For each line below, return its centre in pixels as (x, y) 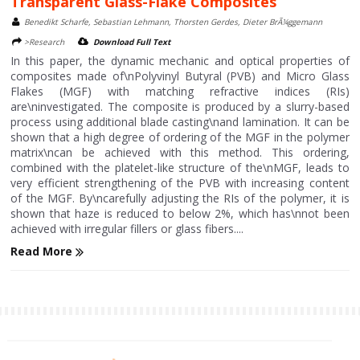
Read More (43, 251)
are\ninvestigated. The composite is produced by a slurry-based (180, 106)
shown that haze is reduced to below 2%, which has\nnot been (180, 213)
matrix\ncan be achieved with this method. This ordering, (180, 152)
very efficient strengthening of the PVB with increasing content (180, 183)
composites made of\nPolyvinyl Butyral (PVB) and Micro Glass (180, 76)
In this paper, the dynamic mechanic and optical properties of (180, 61)
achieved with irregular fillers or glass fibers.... (127, 229)
